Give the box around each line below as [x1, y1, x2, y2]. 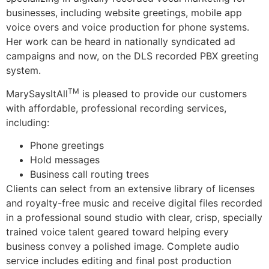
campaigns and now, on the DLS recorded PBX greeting [6, 50, 259, 62]
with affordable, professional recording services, [6, 101, 226, 114]
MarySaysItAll [6, 87, 68, 100]
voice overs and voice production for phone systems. [6, 21, 249, 34]
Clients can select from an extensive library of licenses [6, 183, 255, 195]
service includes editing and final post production [6, 255, 231, 267]
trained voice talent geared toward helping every [6, 226, 229, 238]
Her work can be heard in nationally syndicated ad [6, 35, 235, 48]
